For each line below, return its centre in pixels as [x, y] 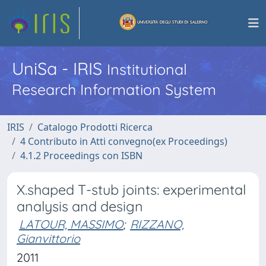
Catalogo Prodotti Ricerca [95, 127]
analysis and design [80, 206]
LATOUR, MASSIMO [71, 224]
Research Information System [114, 89]
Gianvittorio [48, 238]
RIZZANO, [157, 224]
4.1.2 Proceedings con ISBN [81, 156]
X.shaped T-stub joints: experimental [131, 190]
